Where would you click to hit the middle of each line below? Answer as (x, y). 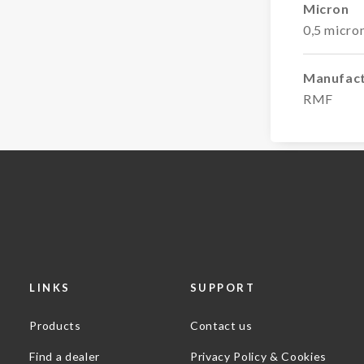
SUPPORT (223, 287)
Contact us (221, 325)
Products (55, 325)
